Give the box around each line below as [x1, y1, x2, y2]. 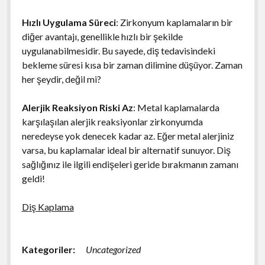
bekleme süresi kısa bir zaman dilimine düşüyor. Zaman [21, 59, 243, 70]
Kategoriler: [21, 243, 75, 255]
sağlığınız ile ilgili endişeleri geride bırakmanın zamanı [21, 158, 238, 170]
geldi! [21, 172, 45, 184]
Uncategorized [85, 243, 141, 255]
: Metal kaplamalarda [132, 101, 219, 113]
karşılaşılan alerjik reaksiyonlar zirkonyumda [21, 115, 203, 127]
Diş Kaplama [21, 201, 74, 212]
